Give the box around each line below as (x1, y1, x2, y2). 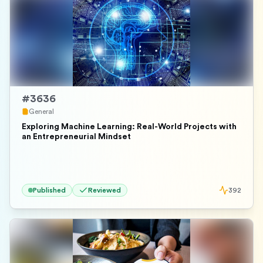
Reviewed (88, 187, 121, 194)
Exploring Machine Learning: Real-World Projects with (22, 123, 237, 131)
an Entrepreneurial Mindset (22, 133, 131, 141)
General (29, 108, 54, 115)
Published (33, 187, 66, 194)
